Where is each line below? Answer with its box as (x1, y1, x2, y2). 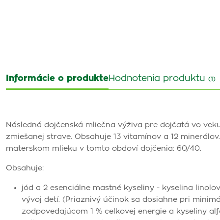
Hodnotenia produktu (109, 74, 208, 83)
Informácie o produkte (6, 74, 109, 83)
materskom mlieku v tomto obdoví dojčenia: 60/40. (6, 145, 201, 152)
